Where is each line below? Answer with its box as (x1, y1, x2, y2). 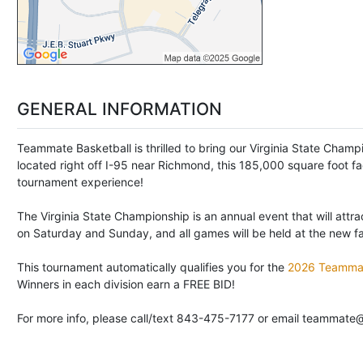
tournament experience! (17, 174, 147, 189)
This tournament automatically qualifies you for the (17, 259, 288, 274)
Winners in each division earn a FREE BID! (17, 276, 235, 291)
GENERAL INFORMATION (17, 99, 222, 119)
